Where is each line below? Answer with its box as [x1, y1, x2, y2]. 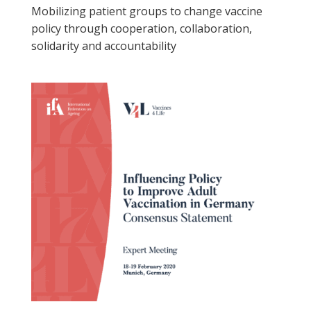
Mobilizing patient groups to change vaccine [31, 3, 262, 19]
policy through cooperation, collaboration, [31, 21, 252, 37]
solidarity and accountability [31, 38, 176, 54]
